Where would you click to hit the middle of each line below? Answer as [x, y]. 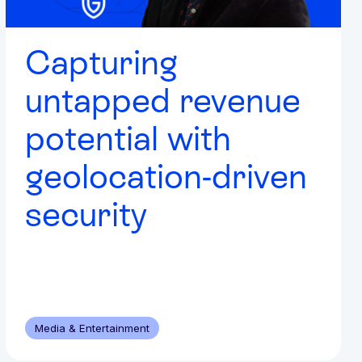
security [86, 214]
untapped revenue [163, 100]
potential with [128, 138]
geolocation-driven [166, 176]
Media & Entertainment [93, 328]
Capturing [102, 62]
